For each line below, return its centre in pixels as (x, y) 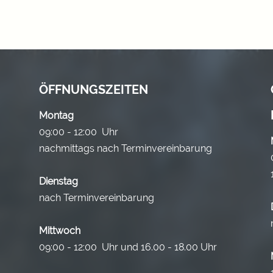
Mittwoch (60, 230)
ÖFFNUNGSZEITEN (94, 89)
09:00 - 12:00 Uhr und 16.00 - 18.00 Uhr (128, 247)
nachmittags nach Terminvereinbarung (127, 148)
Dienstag (58, 181)
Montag (56, 115)
